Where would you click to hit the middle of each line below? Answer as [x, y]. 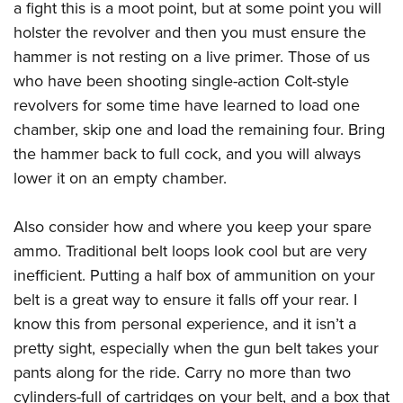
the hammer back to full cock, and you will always [187, 154]
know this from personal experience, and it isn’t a [185, 324]
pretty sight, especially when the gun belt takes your [196, 349]
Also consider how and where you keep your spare [193, 227]
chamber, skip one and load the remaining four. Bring [199, 130]
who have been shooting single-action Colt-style [181, 81]
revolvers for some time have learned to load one [187, 106]
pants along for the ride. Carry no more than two [182, 373]
